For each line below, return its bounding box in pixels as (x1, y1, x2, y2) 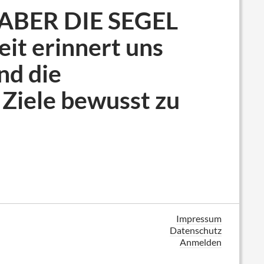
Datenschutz (170, 225, 222, 236)
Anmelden (180, 236, 222, 247)
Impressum (176, 213, 222, 224)
